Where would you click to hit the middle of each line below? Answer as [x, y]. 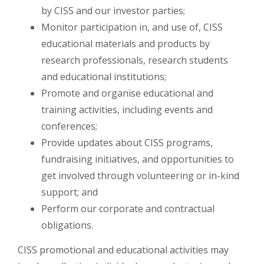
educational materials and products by [126, 44]
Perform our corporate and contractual [128, 209]
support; [61, 192]
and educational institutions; [104, 77]
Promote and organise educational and [127, 93]
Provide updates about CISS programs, [127, 143]
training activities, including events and [127, 110]
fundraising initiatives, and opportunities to [138, 159]
